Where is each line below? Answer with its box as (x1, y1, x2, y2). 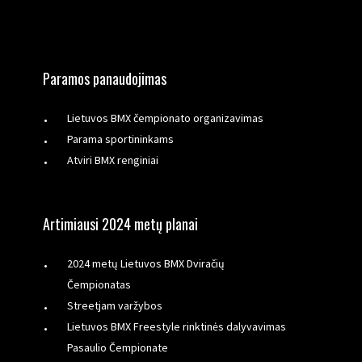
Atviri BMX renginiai (67, 153, 159, 168)
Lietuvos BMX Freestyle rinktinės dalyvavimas (67, 319, 287, 335)
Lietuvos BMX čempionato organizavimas (67, 111, 264, 126)
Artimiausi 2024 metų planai (43, 213, 199, 235)
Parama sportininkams (67, 132, 175, 147)
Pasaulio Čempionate (67, 340, 169, 356)
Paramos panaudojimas (43, 68, 167, 90)
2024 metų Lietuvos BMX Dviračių (67, 256, 225, 271)
